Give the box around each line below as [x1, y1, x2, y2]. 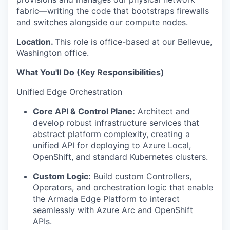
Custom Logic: [33, 171, 91, 182]
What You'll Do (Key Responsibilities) [16, 67, 164, 78]
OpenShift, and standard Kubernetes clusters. [33, 151, 208, 162]
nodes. [160, 17, 188, 28]
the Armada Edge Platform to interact [33, 194, 180, 204]
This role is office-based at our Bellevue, [55, 36, 212, 47]
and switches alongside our [16, 17, 125, 28]
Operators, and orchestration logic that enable [33, 182, 213, 193]
